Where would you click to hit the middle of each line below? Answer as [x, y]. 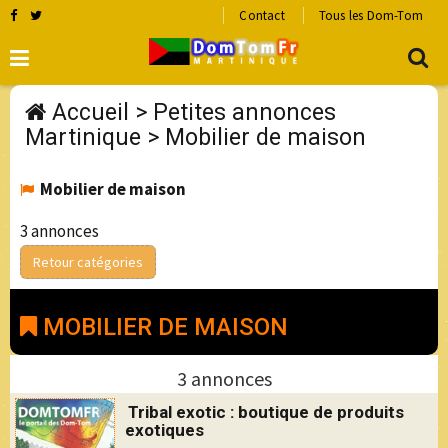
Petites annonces [244, 112]
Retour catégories [88, 262]
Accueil [90, 112]
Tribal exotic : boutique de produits [266, 412]
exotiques [164, 430]
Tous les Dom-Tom [370, 15]
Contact [262, 15]
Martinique [83, 137]
